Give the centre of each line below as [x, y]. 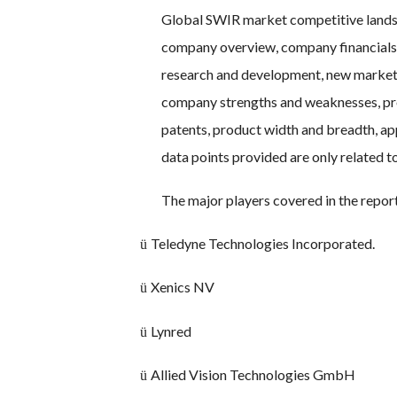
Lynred [171, 331]
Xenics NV [183, 287]
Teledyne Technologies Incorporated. [263, 244]
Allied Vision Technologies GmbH [253, 374]
